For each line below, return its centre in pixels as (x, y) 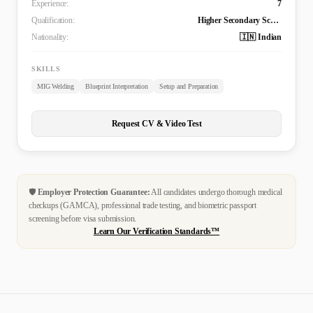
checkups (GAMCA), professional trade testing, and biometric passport (143, 206)
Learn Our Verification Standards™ (156, 232)
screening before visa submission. (83, 219)
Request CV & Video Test (156, 124)
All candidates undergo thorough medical (216, 192)
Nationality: (50, 37)
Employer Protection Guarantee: (94, 192)
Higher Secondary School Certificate (274, 21)
